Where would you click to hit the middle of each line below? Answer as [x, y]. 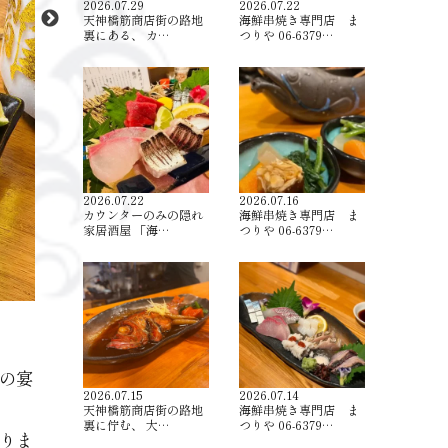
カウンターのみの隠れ [143, 215]
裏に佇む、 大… [126, 424]
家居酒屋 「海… [126, 230]
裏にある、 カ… [126, 35]
